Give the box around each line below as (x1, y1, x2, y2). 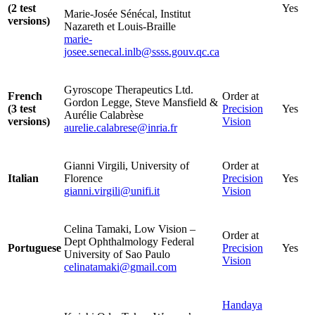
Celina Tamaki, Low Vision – (64, 223, 195, 236)
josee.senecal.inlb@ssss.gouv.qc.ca (64, 46, 219, 58)
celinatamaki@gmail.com (64, 261, 176, 274)
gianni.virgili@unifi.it (64, 185, 160, 198)
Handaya (222, 299, 262, 311)
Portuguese (8, 242, 61, 255)
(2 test (8, 2, 36, 15)
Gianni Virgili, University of (64, 160, 189, 172)
